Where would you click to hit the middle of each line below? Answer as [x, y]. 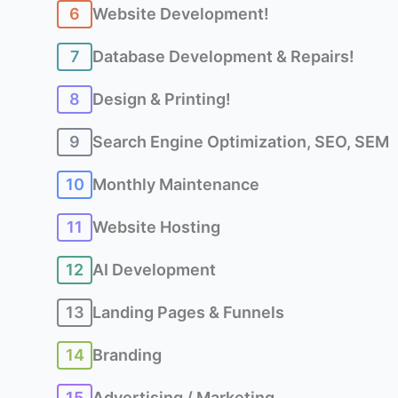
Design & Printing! [162, 99]
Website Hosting [156, 227]
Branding [127, 355]
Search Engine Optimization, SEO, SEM [241, 142]
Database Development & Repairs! [223, 56]
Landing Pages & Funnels [188, 312]
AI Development [154, 270]
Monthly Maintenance [176, 184]
